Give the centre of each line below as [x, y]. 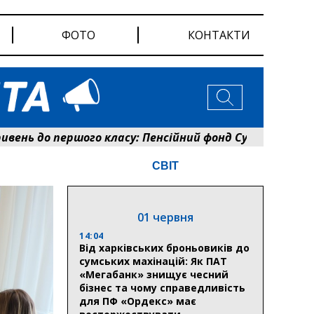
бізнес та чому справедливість [162, 287]
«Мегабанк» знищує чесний [154, 274]
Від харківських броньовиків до [164, 247]
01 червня [165, 217]
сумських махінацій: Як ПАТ [153, 261]
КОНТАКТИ [219, 35]
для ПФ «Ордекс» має [138, 301]
